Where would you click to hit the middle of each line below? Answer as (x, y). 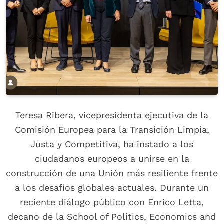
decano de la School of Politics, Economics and (112, 217)
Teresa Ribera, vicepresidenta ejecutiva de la (112, 115)
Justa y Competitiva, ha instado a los (112, 144)
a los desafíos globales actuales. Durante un (112, 188)
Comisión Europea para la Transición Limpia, (112, 130)
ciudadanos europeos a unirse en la (112, 159)
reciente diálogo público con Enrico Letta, (112, 202)
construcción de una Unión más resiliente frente (112, 173)
